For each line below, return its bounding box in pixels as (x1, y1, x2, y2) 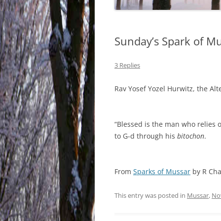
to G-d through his (114, 131, 177, 141)
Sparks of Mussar (133, 166, 190, 176)
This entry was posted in (114, 190, 187, 200)
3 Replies (114, 60, 140, 70)
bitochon (177, 131, 204, 141)
